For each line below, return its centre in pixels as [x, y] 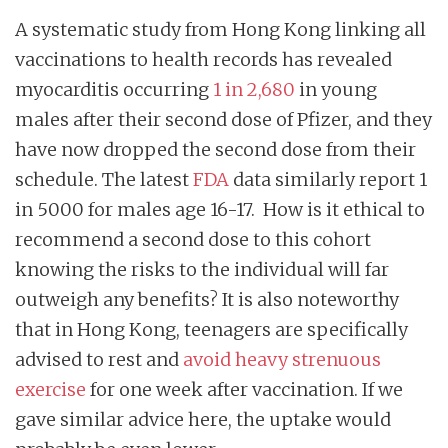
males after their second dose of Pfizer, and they [223, 120]
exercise [50, 390]
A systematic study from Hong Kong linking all [220, 30]
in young [336, 90]
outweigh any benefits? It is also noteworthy [207, 300]
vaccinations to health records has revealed [203, 60]
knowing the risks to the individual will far [202, 270]
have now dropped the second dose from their [215, 150]
